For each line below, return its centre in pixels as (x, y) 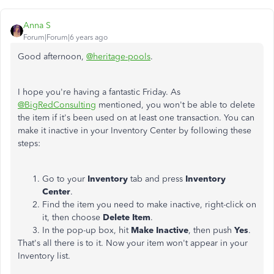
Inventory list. (45, 256)
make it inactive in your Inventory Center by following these (135, 131)
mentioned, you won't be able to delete (176, 105)
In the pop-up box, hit (87, 230)
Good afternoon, (52, 57)
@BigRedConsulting (57, 105)
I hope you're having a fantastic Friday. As (99, 92)
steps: (29, 143)
